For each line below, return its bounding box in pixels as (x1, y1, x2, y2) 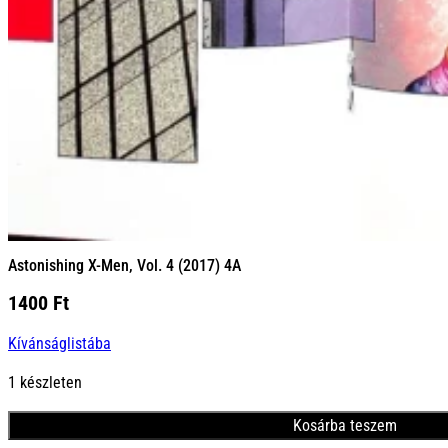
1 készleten (8, 373, 82, 393)
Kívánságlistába (8, 334, 111, 354)
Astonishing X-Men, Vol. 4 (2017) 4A (8, 255, 241, 275)
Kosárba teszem (292, 415, 397, 435)
